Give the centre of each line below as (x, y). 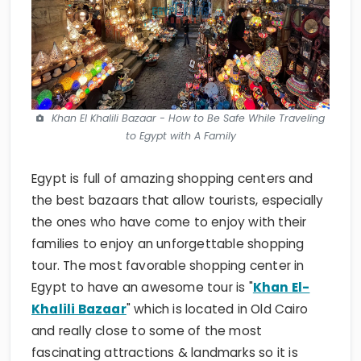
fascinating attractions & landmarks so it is (165, 326)
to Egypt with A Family (180, 109)
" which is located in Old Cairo (217, 282)
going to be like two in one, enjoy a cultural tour (178, 347)
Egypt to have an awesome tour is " (142, 260)
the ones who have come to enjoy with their (169, 195)
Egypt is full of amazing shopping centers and (172, 151)
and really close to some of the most (147, 304)
